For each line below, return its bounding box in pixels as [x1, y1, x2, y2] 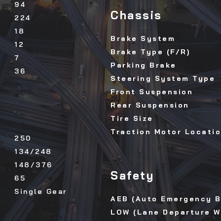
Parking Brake [110, 61, 177, 70]
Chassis [110, 8, 162, 23]
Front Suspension [110, 87, 193, 97]
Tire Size [110, 114, 153, 123]
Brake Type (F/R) [110, 47, 190, 57]
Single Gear [14, 187, 67, 196]
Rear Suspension [110, 101, 189, 110]
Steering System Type [110, 74, 215, 83]
